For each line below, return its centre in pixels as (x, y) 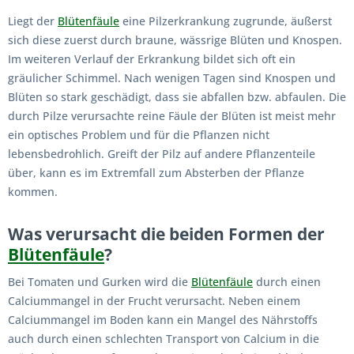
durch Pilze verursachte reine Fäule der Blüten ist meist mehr (172, 115)
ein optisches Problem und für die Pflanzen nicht (139, 134)
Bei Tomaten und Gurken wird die (100, 281)
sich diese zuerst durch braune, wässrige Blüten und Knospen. (175, 40)
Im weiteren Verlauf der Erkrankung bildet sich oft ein (152, 58)
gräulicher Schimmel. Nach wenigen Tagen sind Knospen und (172, 77)
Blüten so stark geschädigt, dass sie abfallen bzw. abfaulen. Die (177, 96)
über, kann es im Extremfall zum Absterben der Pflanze (156, 172)
